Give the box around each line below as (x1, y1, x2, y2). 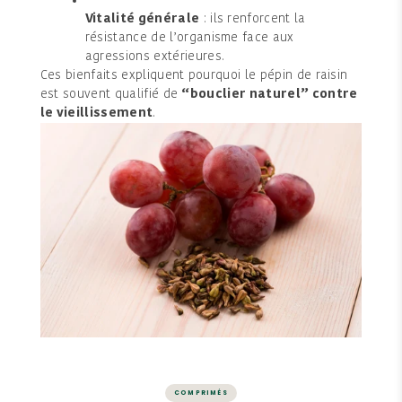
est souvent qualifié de (39, 87, 182, 101)
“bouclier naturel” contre (181, 87, 358, 101)
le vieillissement (39, 106, 153, 120)
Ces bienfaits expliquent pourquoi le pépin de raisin (39, 68, 348, 83)
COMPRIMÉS (174, 389, 228, 398)
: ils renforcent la (199, 12, 306, 26)
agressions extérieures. (84, 49, 225, 64)
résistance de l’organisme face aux (84, 31, 294, 45)
